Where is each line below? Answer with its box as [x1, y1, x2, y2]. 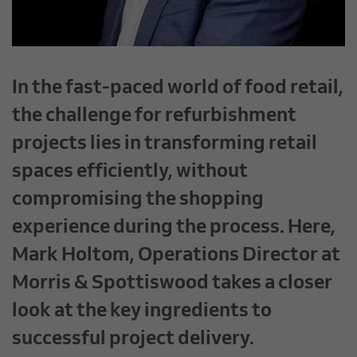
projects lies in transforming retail [12, 135, 317, 155]
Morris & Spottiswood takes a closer [12, 275, 332, 294]
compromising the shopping [12, 191, 264, 210]
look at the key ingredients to [12, 303, 272, 322]
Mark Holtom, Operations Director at [12, 247, 340, 266]
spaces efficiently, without [12, 163, 248, 182]
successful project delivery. [12, 331, 254, 350]
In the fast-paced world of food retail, [12, 80, 343, 99]
